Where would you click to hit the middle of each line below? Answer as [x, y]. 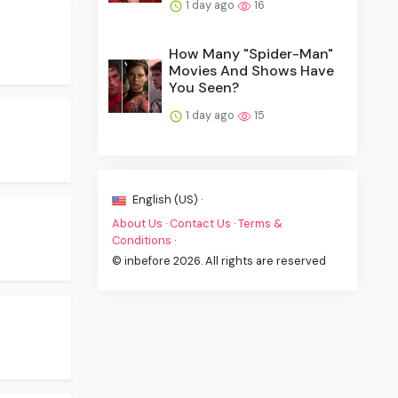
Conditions [142, 240]
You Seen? [204, 87]
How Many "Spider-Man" [251, 53]
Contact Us [201, 223]
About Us [138, 223]
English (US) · [167, 199]
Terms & [261, 223]
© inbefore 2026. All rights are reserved [219, 260]
